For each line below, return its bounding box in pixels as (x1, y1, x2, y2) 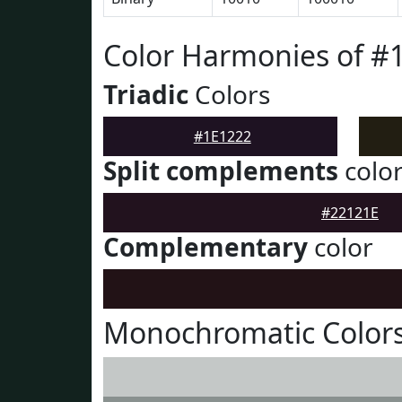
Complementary (103, 230, 308, 264)
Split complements (103, 153, 338, 188)
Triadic (103, 77, 188, 111)
